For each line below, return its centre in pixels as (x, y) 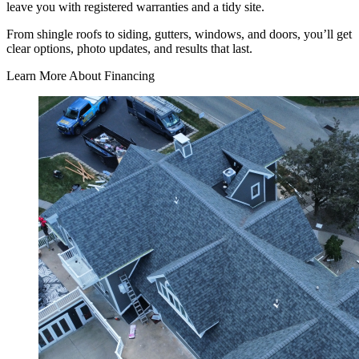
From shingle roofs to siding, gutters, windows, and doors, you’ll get (179, 34)
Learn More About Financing (81, 75)
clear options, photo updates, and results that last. (129, 48)
